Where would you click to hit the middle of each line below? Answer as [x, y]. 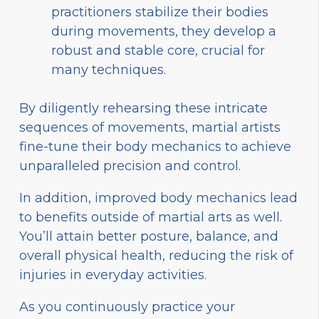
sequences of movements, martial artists [150, 127]
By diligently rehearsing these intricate [143, 108]
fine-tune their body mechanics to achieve [155, 146]
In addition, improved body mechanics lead [158, 198]
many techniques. [109, 69]
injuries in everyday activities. [113, 274]
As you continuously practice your [127, 307]
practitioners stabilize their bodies [160, 12]
